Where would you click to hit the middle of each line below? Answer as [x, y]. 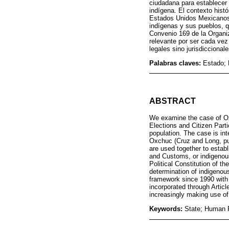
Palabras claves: [176, 63]
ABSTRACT [173, 101]
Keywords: [167, 209]
